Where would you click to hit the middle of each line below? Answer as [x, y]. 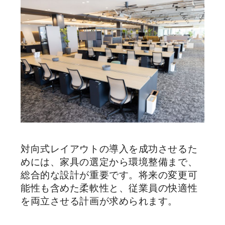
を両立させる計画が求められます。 [99, 201]
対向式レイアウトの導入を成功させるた [109, 149]
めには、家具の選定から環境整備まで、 [109, 162]
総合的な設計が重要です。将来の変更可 [109, 175]
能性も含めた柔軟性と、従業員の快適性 [109, 188]
